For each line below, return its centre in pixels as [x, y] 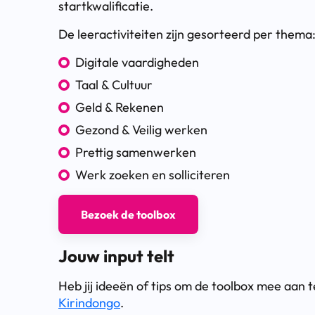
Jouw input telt [116, 256]
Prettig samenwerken [136, 153]
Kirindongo [89, 303]
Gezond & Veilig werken [141, 130]
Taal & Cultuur [114, 85]
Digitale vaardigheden [137, 63]
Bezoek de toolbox [128, 215]
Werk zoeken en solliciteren [153, 175]
